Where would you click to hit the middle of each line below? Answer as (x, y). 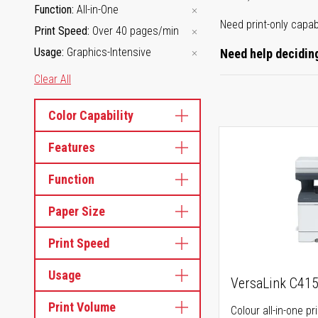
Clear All (53, 79)
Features (72, 147)
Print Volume (82, 307)
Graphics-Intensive (109, 52)
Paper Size (77, 211)
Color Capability (91, 115)
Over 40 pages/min (136, 31)
